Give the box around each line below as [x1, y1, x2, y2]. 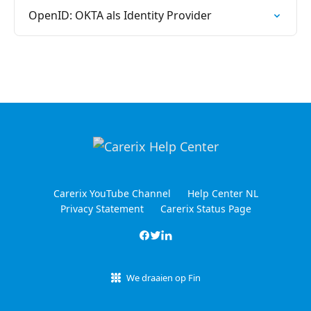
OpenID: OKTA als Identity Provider [28, 8, 212, 23]
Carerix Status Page [160, 202, 251, 215]
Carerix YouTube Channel [53, 187, 171, 200]
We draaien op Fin [126, 271, 201, 284]
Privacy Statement [60, 202, 144, 215]
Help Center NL [187, 187, 258, 200]
